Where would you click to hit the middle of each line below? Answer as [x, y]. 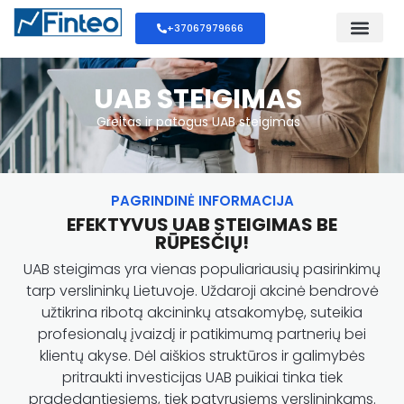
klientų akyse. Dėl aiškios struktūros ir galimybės [202, 355]
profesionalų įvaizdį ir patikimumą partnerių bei [202, 334]
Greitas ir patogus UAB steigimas [198, 122]
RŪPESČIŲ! [202, 242]
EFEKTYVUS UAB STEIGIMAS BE [202, 224]
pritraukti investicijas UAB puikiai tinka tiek [202, 377]
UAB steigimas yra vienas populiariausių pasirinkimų [202, 269]
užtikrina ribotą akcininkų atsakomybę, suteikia [202, 312]
